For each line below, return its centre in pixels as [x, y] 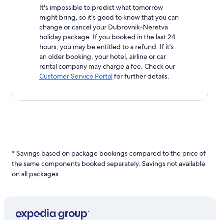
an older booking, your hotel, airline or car [103, 56]
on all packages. [36, 174]
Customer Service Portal [76, 76]
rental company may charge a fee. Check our [107, 66]
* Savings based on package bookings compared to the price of [109, 153]
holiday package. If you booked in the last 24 [107, 37]
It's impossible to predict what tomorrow [101, 7]
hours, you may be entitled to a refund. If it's [107, 46]
